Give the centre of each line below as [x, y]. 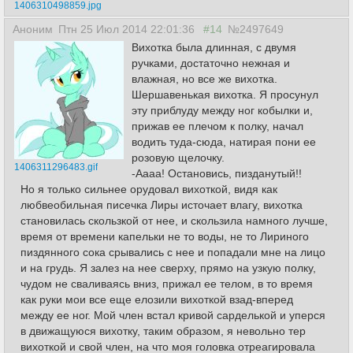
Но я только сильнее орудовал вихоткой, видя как [149, 189]
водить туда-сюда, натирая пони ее [224, 142]
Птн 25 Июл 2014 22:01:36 [128, 29]
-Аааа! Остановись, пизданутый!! [217, 173]
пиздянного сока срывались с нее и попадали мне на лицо [173, 252]
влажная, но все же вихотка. [204, 79]
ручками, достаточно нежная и [211, 63]
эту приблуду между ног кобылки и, [222, 110]
